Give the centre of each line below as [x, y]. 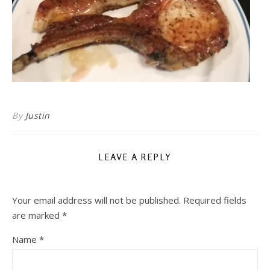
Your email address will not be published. [96, 200]
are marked [37, 215]
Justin [37, 115]
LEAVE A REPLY [135, 157]
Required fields [215, 200]
